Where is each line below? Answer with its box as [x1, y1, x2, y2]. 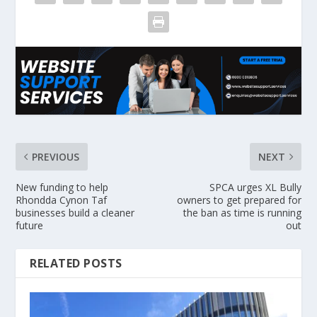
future [16, 219, 44, 233]
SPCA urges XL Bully [209, 180, 301, 195]
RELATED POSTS [30, 255, 122, 272]
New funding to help [16, 180, 109, 195]
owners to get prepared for [176, 193, 301, 207]
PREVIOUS [32, 150, 80, 164]
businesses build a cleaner [16, 206, 135, 220]
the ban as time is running [183, 206, 301, 220]
